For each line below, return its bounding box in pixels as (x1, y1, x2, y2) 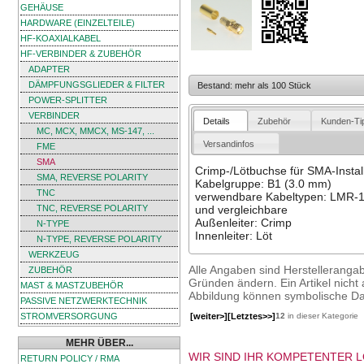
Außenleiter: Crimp (194, 216, 292, 230)
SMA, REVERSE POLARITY (37, 172, 148, 182)
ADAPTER (28, 64, 70, 74)
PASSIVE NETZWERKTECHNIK (20, 296, 147, 305)
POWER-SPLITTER (28, 95, 107, 105)
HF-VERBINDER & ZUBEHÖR (20, 49, 141, 58)
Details (203, 115, 231, 126)
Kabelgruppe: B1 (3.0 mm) (194, 177, 331, 191)
